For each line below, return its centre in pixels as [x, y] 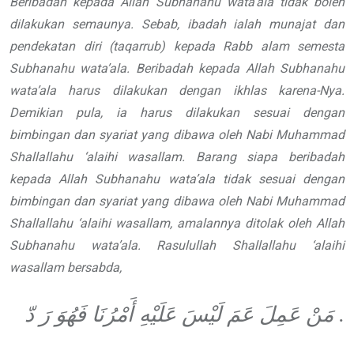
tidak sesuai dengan [284, 179]
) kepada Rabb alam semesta [252, 47]
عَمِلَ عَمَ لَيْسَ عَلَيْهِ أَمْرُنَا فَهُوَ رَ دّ [165, 315]
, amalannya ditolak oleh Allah [257, 224]
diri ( [98, 47]
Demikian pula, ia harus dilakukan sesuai [149, 113]
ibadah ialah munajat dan [266, 24]
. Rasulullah [185, 246]
